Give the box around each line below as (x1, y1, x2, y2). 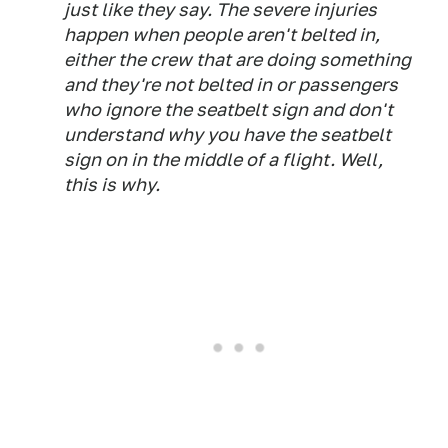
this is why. (64, 174, 160, 196)
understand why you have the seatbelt (64, 124, 391, 146)
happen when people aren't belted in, (64, 24, 380, 46)
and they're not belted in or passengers (64, 74, 398, 96)
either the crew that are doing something (64, 49, 411, 71)
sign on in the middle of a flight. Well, (64, 149, 383, 171)
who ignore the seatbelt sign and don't (64, 99, 393, 121)
